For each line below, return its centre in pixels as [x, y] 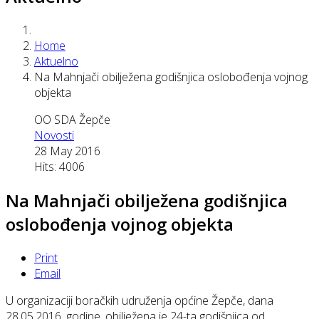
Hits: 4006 [59, 166]
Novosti [54, 135]
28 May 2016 [67, 151]
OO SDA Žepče [72, 119]
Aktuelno [56, 61]
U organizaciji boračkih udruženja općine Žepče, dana [140, 300]
